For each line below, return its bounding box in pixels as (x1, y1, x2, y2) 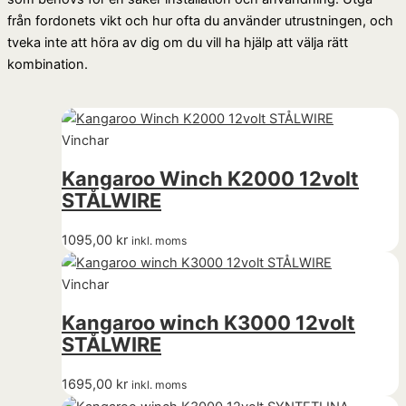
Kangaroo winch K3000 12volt (62, 311, 355, 335)
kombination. (7, 55, 88, 72)
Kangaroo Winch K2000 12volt (62, 167, 359, 191)
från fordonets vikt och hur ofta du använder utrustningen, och (7, 12, 393, 29)
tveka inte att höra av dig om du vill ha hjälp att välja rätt (7, 34, 348, 51)
